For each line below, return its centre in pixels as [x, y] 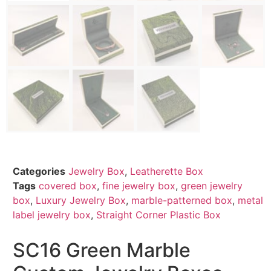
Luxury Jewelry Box [81, 201]
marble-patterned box [182, 201]
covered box [68, 186]
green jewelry [212, 186]
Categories [39, 171]
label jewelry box [52, 215]
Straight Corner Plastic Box [158, 215]
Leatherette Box [167, 171]
